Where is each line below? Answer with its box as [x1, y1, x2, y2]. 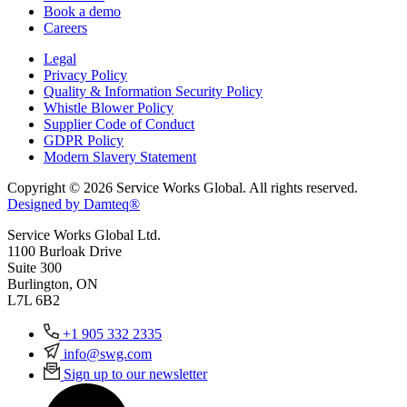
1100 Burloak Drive [7, 243, 122, 260]
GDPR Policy [44, 133, 124, 149]
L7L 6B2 [7, 293, 60, 309]
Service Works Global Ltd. [7, 227, 161, 243]
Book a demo [44, 4, 121, 20]
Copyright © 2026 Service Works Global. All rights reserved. [7, 180, 358, 196]
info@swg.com [64, 346, 153, 362]
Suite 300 [7, 260, 62, 276]
